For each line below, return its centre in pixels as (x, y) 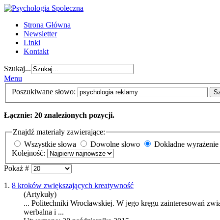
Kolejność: (29, 153)
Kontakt (36, 51)
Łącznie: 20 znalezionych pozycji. (59, 115)
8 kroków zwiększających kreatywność (73, 186)
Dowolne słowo (115, 144)
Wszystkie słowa (50, 144)
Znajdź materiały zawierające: (59, 132)
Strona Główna (47, 25)
